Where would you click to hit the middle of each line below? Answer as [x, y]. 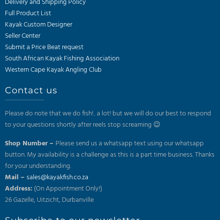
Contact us [31, 91]
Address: [19, 189]
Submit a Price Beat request [44, 48]
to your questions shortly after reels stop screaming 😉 [83, 125]
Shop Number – [30, 144]
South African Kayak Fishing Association [62, 59]
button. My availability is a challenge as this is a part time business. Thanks [110, 155]
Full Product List [28, 14]
